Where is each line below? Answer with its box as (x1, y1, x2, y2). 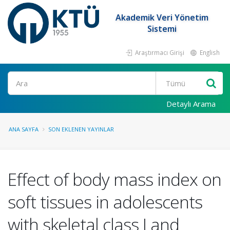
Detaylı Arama (166, 99, 216, 109)
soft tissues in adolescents (8, 190, 202, 214)
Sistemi (147, 23, 177, 34)
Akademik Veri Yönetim (116, 12, 209, 23)
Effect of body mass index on (8, 167, 221, 191)
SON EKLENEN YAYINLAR (48, 125, 114, 133)
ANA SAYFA (9, 125, 39, 133)
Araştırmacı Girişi (133, 48, 184, 56)
